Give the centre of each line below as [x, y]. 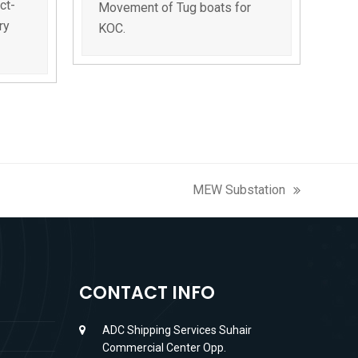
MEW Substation [239, 189]
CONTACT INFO [147, 292]
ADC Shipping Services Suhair [177, 330]
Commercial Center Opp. [164, 347]
